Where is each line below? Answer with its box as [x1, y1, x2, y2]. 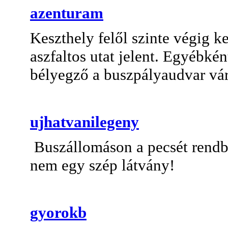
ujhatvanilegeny [30, 112, 139, 131]
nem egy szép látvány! [30, 156, 175, 174]
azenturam [30, 4, 103, 22]
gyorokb [30, 203, 87, 221]
